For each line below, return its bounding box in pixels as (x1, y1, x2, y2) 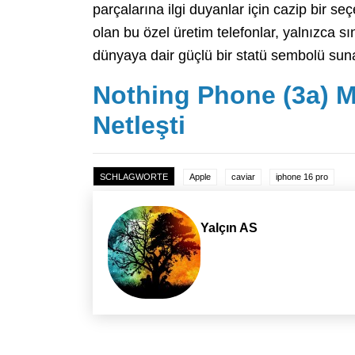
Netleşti (93, 111, 185, 140)
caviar (231, 172, 255, 182)
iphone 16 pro (276, 172, 328, 182)
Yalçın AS (200, 221, 258, 235)
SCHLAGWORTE (100, 172, 168, 182)
